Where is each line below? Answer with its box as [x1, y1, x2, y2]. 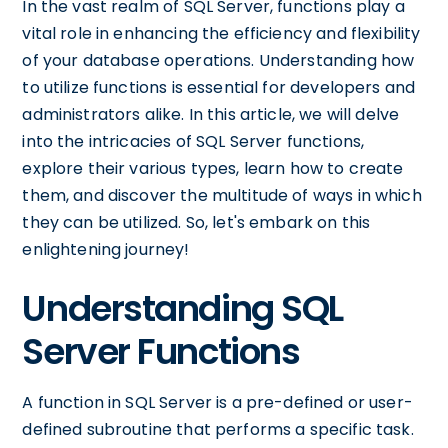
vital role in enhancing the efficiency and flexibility [22, 22, 421, 45]
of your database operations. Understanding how [22, 49, 415, 72]
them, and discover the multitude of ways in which [22, 184, 422, 207]
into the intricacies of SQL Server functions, [22, 130, 365, 153]
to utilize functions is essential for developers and [22, 76, 416, 99]
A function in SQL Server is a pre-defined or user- [22, 391, 413, 414]
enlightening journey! [22, 238, 190, 261]
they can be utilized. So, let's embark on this [22, 211, 371, 234]
